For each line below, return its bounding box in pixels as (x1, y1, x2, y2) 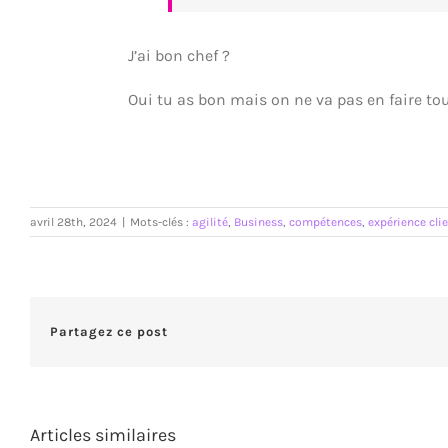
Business (234, 214, 283, 229)
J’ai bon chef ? (128, 46, 231, 66)
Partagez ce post (50, 324, 168, 340)
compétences (289, 214, 362, 229)
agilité (192, 214, 228, 229)
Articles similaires (30, 423, 176, 446)
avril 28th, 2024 (30, 214, 117, 229)
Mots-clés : (130, 214, 192, 229)
